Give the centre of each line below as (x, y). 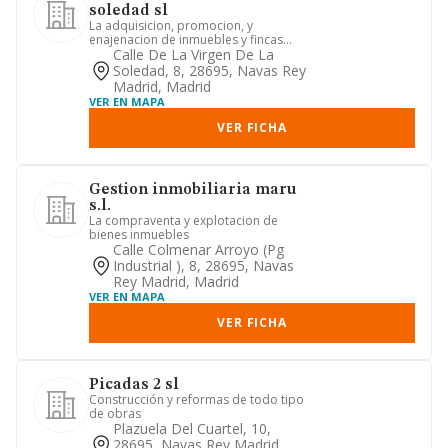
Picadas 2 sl (134, 385)
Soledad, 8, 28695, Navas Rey (209, 70)
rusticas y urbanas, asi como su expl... (195, 53)
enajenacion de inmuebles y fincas (186, 39)
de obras (115, 413)
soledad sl (128, 11)
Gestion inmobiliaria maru (193, 190)
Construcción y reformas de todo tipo (196, 399)
